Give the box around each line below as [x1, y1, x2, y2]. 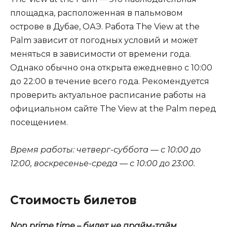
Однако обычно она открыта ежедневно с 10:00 [10, 62, 212, 72]
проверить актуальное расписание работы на [10, 90, 206, 100]
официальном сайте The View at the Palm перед [10, 103, 216, 113]
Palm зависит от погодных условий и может [10, 35, 198, 45]
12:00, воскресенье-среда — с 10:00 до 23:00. [10, 159, 195, 169]
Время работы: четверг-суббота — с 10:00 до [10, 145, 201, 155]
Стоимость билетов [10, 193, 137, 208]
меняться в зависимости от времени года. [10, 49, 191, 59]
